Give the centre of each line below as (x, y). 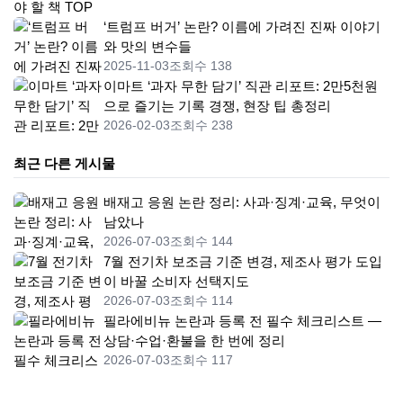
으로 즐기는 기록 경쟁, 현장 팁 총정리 (217, 106)
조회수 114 (201, 301)
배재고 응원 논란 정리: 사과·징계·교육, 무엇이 (242, 202)
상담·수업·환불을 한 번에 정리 (194, 341)
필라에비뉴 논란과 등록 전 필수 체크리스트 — (242, 321)
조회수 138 (201, 66)
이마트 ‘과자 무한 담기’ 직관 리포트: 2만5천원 (241, 86)
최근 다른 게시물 (64, 164)
